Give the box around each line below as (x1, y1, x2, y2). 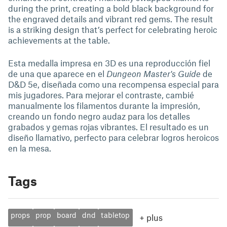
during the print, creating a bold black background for (8, 3, 214, 13)
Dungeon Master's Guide (106, 68, 201, 79)
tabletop (101, 210, 130, 220)
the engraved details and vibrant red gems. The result (8, 14, 213, 24)
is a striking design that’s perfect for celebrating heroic (8, 24, 217, 34)
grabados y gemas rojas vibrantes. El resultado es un (8, 122, 209, 132)
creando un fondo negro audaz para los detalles (8, 111, 190, 121)
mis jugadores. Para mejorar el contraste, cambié (8, 90, 194, 100)
